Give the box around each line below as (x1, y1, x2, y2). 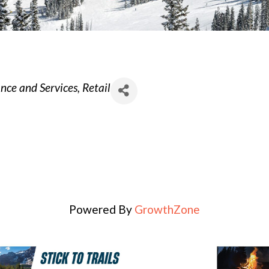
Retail (82, 80, 110, 94)
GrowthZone (134, 202, 200, 216)
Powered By (68, 202, 134, 216)
